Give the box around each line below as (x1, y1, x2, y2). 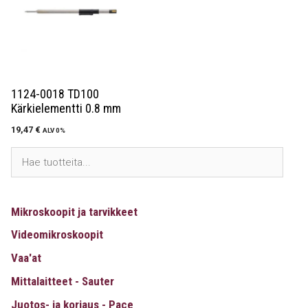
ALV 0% (43, 126, 65, 134)
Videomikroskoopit (11, 228, 103, 242)
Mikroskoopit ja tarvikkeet (11, 204, 137, 219)
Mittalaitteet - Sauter (11, 274, 114, 288)
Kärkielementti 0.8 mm (11, 100, 121, 115)
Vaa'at (11, 251, 41, 265)
